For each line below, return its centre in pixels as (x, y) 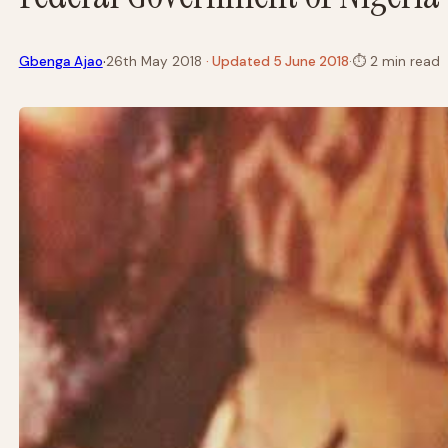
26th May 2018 (153, 62)
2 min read (402, 62)
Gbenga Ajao (60, 62)
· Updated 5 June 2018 (277, 62)
